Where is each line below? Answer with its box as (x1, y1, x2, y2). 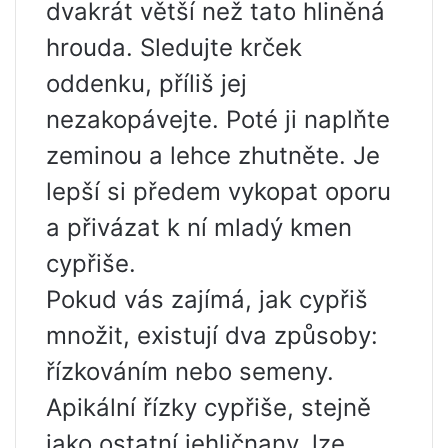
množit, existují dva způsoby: (46, 321, 378, 351)
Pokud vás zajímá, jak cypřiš (46, 285, 368, 315)
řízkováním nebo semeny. (46, 357, 334, 387)
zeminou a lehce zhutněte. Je (46, 141, 380, 171)
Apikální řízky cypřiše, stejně (46, 393, 371, 423)
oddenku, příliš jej (46, 69, 247, 99)
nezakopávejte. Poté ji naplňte (46, 105, 390, 135)
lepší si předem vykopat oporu (46, 177, 391, 207)
